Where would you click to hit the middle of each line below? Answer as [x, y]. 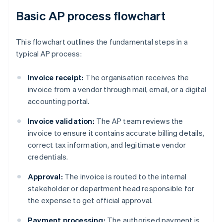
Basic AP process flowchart [91, 16]
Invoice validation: [61, 121]
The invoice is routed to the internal [125, 177]
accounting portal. [59, 101]
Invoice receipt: [56, 78]
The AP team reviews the [139, 121]
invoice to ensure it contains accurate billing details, [116, 133]
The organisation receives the [137, 78]
